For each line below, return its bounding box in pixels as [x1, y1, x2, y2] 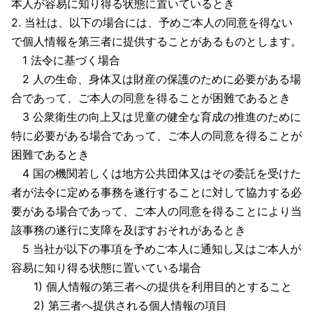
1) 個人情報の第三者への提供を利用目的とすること [11, 279, 292, 293]
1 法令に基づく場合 [11, 53, 120, 67]
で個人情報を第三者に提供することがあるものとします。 [11, 34, 302, 48]
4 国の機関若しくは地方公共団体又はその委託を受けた [11, 166, 301, 180]
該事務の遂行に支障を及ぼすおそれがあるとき [11, 223, 246, 237]
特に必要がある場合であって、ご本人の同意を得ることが [11, 129, 302, 143]
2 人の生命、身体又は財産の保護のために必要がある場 [11, 72, 301, 86]
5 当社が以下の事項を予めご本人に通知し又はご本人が [11, 242, 301, 256]
